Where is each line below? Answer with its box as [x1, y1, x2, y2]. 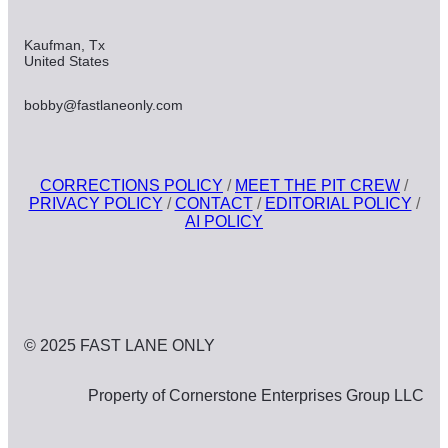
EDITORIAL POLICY [264, 194, 412, 212]
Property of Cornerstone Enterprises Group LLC [88, 386, 424, 404]
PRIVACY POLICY [28, 194, 163, 212]
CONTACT [174, 194, 253, 212]
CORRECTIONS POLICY [40, 176, 223, 194]
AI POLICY [185, 212, 263, 230]
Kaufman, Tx [24, 36, 105, 53]
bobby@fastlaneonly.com [24, 97, 183, 114]
